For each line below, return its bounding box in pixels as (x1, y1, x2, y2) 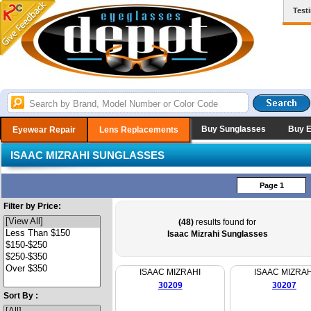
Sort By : (3, 291, 38, 301)
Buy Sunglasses (201, 124, 266, 134)
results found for (194, 217, 256, 227)
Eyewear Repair (12, 125, 76, 135)
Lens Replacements (99, 125, 178, 135)
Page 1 (259, 181, 284, 190)
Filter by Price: (3, 201, 61, 211)
